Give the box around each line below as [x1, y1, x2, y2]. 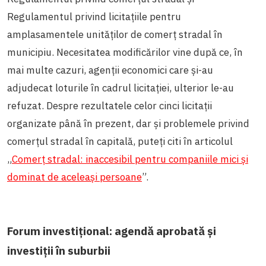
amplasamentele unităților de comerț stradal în [7, 27, 223, 41]
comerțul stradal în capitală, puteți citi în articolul [7, 134, 233, 148]
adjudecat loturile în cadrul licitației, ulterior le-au [7, 81, 234, 94]
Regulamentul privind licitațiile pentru [7, 9, 181, 23]
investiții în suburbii [7, 243, 110, 258]
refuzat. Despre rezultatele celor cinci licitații [7, 99, 212, 112]
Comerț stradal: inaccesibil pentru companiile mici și [12, 152, 248, 166]
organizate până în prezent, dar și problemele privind [7, 116, 249, 130]
